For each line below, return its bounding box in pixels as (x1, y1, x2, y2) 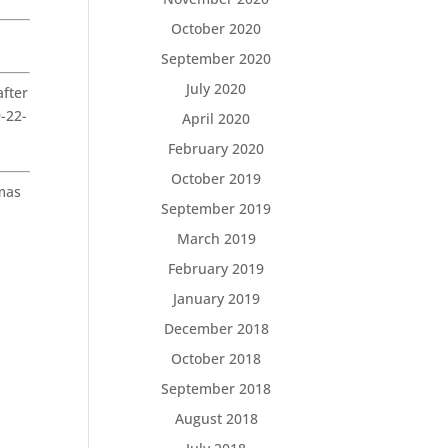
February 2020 (168, 139, 265, 158)
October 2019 (171, 169, 262, 188)
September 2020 (161, 49, 272, 68)
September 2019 (161, 199, 272, 218)
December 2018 (163, 319, 269, 338)
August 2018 (174, 409, 258, 428)
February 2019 (168, 259, 265, 278)
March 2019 (176, 229, 256, 248)
